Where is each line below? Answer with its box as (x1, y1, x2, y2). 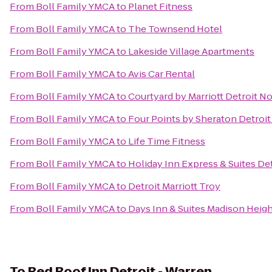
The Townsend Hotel (128, 22, 222, 35)
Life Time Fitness (128, 135, 205, 148)
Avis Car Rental (128, 67, 195, 80)
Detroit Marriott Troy (128, 180, 220, 192)
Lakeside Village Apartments (128, 45, 254, 58)
